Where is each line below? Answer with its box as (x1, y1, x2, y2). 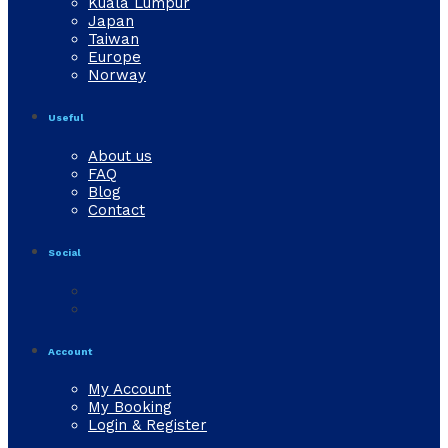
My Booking (88, 398, 172, 417)
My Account (88, 380, 171, 399)
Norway (88, 65, 146, 84)
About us (88, 146, 152, 165)
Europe (88, 47, 141, 66)
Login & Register (88, 416, 207, 435)
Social (48, 247, 81, 259)
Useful (48, 112, 84, 124)
